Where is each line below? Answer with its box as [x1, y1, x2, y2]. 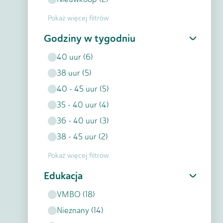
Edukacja [44, 169, 83, 182]
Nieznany [57, 206, 89, 215]
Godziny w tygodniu [44, 32, 135, 45]
